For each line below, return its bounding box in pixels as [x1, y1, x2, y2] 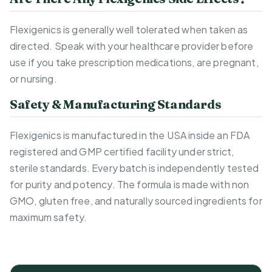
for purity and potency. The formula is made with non [10, 178, 250, 191]
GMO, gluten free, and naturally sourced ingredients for [10, 194, 262, 208]
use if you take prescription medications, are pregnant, [10, 56, 259, 69]
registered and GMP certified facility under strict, [10, 145, 234, 158]
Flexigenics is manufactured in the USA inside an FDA [10, 129, 250, 142]
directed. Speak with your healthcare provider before [10, 39, 254, 53]
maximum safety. [10, 211, 87, 224]
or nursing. [10, 72, 57, 86]
